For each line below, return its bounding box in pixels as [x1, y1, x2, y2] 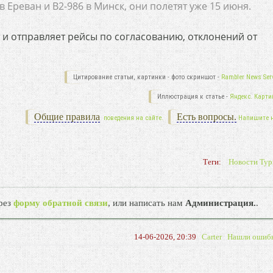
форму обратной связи [13, 198, 108, 208]
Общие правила [34, 112, 100, 122]
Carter [201, 232, 222, 241]
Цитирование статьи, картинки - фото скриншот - [73, 73, 221, 81]
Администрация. [185, 198, 257, 208]
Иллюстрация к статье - [157, 93, 230, 101]
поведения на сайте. [101, 114, 163, 122]
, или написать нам [108, 198, 186, 208]
